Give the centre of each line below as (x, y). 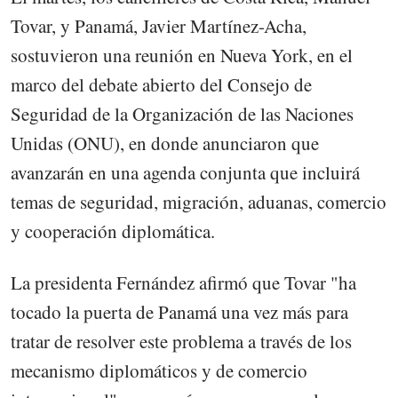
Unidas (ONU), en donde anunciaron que (165, 143)
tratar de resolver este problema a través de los (181, 342)
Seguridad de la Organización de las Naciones (182, 114)
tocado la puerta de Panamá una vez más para (179, 312)
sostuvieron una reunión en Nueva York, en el (182, 56)
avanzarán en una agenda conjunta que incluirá (185, 173)
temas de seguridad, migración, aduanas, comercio (199, 202)
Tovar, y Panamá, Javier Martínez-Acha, (159, 26)
